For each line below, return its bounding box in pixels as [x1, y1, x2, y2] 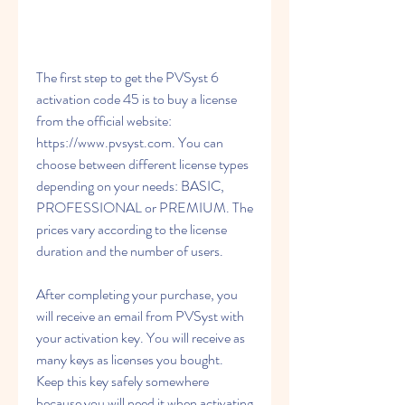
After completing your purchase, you [36, 284, 238, 305]
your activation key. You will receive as [36, 327, 245, 348]
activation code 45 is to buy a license [36, 89, 237, 109]
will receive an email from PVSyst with [36, 306, 244, 326]
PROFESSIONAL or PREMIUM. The [36, 197, 253, 218]
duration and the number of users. [36, 240, 223, 261]
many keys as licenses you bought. [36, 349, 223, 370]
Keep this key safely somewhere [36, 371, 209, 391]
